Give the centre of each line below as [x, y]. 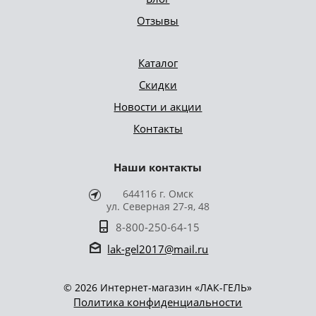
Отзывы [158, 20]
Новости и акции [158, 106]
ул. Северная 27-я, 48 [158, 206]
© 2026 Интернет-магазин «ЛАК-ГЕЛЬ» [158, 287]
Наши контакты [158, 167]
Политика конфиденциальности [158, 302]
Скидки [158, 84]
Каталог [158, 62]
